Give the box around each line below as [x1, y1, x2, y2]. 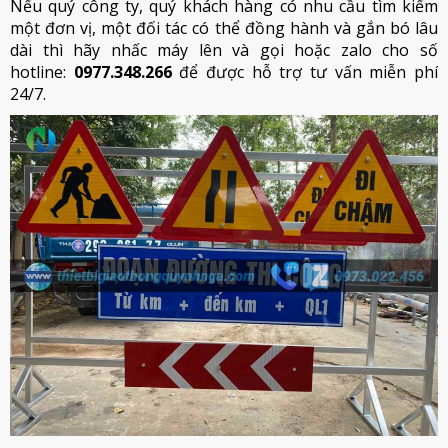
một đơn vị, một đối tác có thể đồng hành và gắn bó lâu [10, 17, 438, 40]
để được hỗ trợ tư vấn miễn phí [171, 61, 439, 84]
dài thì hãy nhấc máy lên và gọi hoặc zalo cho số [10, 39, 438, 62]
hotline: [10, 61, 74, 84]
